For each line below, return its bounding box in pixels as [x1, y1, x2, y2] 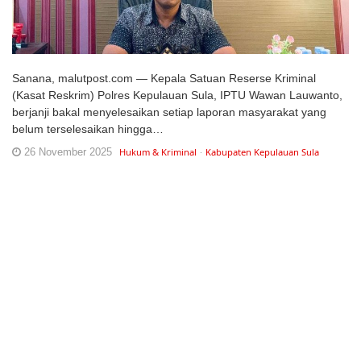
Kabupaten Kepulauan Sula [205, 146, 319, 158]
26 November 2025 [21, 146, 112, 158]
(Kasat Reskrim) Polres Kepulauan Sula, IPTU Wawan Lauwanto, [12, 89, 342, 102]
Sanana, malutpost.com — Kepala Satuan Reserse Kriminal [12, 72, 316, 85]
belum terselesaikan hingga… [12, 122, 164, 135]
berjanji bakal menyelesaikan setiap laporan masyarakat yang [12, 106, 326, 118]
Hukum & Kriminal [119, 146, 197, 158]
